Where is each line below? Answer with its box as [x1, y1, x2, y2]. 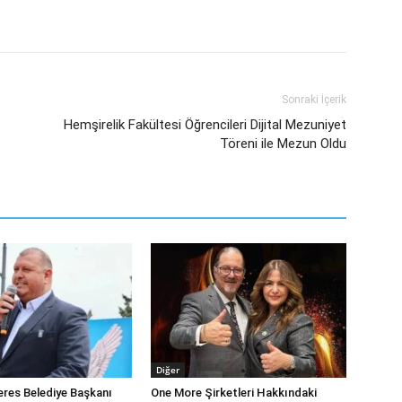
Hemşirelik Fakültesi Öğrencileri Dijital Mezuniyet [64, 117, 346, 133]
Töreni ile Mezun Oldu [220, 135, 346, 152]
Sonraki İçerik [282, 93, 346, 106]
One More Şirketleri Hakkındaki [151, 386, 317, 399]
